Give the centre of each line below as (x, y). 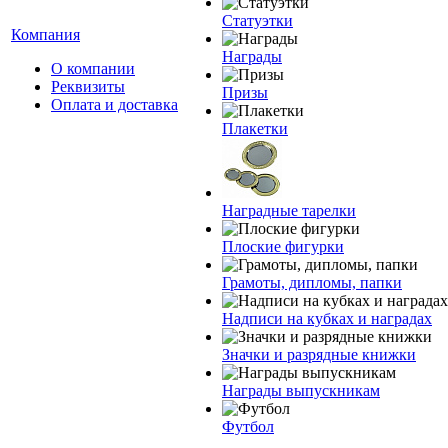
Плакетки (255, 128)
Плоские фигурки (283, 246)
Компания (45, 34)
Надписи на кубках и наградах (327, 318)
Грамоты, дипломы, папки (312, 282)
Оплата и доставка (114, 104)
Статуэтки (257, 20)
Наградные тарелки (289, 210)
